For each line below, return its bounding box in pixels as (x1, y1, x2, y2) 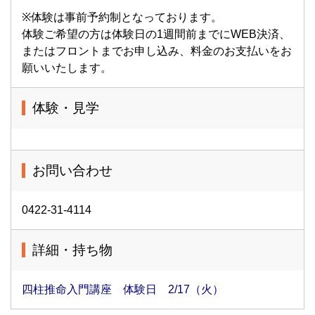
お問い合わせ (32, 163, 112, 178)
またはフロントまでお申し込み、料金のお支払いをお (22, 45, 292, 57)
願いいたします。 (22, 62, 112, 74)
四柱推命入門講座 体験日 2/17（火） (22, 283, 224, 295)
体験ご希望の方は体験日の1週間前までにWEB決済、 (22, 28, 290, 40)
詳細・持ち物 (32, 243, 112, 257)
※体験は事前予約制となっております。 (22, 11, 222, 23)
